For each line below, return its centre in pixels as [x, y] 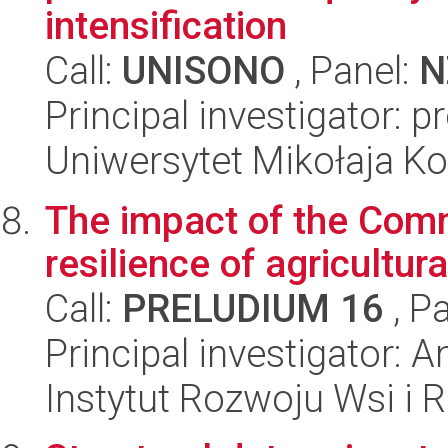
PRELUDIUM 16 [253, 308]
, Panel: [352, 70]
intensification [166, 25]
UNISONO [203, 70]
